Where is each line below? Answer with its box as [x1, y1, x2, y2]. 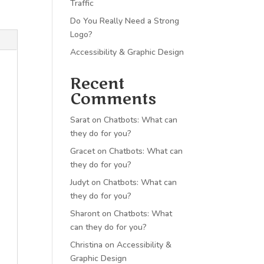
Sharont [70, 208, 100, 219]
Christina [70, 239, 103, 250]
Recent [70, 74, 125, 94]
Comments [70, 89, 157, 110]
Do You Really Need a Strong [70, 15, 180, 27]
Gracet [70, 146, 95, 157]
